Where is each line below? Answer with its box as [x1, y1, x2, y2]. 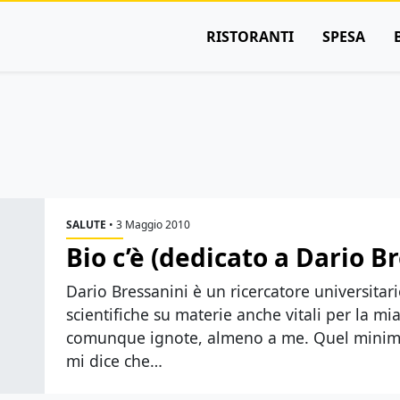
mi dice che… [66, 350, 162, 371]
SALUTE [66, 217, 106, 232]
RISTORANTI [206, 27, 294, 46]
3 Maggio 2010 [116, 217, 190, 232]
